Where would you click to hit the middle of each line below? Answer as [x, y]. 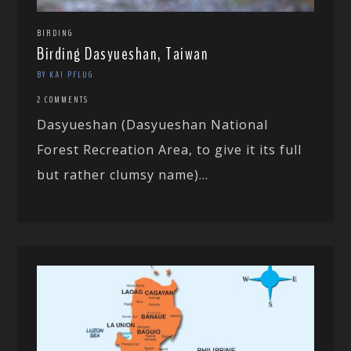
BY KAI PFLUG [65, 74]
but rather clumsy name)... [123, 174]
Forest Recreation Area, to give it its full [170, 149]
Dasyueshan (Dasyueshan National [153, 124]
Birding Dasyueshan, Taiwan [123, 54]
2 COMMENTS [63, 99]
